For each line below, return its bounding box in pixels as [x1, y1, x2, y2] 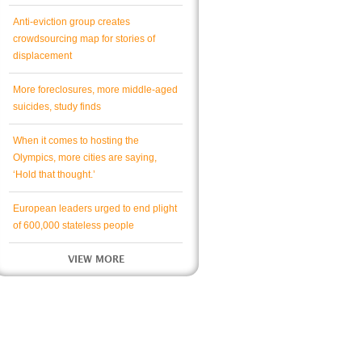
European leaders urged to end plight [13, 203, 177, 214]
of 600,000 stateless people [13, 220, 134, 231]
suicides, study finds [13, 101, 101, 112]
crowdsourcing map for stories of [13, 33, 155, 44]
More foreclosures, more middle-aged [13, 84, 178, 95]
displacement [13, 50, 72, 61]
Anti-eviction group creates [13, 16, 130, 27]
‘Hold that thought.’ [13, 169, 95, 180]
